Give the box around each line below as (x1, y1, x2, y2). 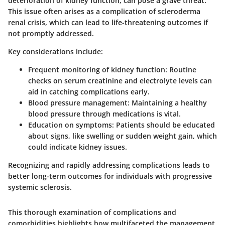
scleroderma (158, 6, 200, 16)
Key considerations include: (8, 46, 103, 56)
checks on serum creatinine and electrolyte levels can (28, 75, 212, 85)
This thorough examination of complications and (8, 207, 176, 217)
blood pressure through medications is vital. (28, 108, 181, 119)
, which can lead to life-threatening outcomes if (45, 17, 208, 27)
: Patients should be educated (112, 120, 215, 130)
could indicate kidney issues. (28, 142, 127, 152)
